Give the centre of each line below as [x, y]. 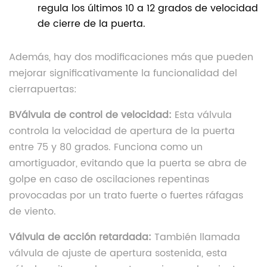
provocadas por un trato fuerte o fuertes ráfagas [126, 196]
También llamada [196, 237]
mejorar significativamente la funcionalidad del [123, 74]
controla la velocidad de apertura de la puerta [122, 131]
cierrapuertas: [43, 90]
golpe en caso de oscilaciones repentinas [109, 180]
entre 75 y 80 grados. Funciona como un [106, 148]
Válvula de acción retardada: [80, 237]
